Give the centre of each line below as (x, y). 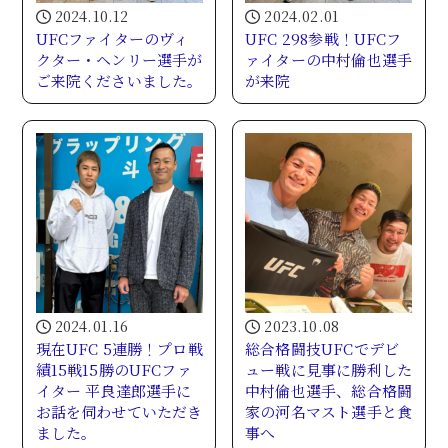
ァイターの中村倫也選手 (329, 59)
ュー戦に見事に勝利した (329, 370)
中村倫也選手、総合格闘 (329, 391)
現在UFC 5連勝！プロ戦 (119, 349)
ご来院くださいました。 (119, 80)
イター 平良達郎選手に (113, 391)
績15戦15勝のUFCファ (113, 370)
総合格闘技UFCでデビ (322, 349)
